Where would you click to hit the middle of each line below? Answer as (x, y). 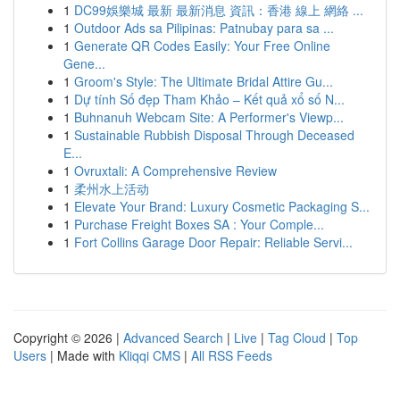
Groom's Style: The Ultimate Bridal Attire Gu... (204, 81)
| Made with (83, 355)
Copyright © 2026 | (68, 337)
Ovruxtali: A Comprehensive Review (175, 171)
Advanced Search (173, 337)
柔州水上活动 (112, 188)
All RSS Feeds (232, 355)
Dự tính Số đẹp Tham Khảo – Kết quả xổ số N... (209, 99)
